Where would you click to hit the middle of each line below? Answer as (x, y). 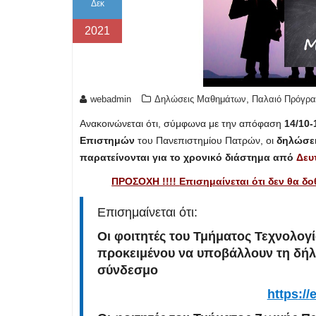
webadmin (111, 99)
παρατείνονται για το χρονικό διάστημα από (188, 158)
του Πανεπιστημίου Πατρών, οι (206, 141)
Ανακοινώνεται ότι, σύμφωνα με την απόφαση (182, 124)
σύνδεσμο (129, 271)
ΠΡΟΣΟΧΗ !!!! (146, 182)
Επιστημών (107, 141)
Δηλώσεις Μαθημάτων (200, 99)
